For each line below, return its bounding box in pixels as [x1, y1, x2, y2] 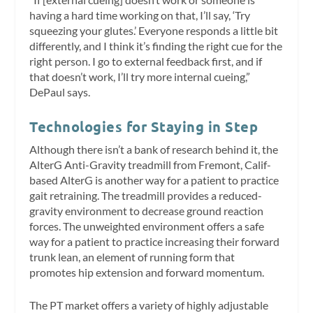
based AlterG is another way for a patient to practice [29, 173, 279, 187]
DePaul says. [29, 85, 91, 99]
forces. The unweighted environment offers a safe [29, 219, 265, 233]
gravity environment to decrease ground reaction [29, 203, 264, 217]
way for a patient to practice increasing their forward [29, 234, 280, 248]
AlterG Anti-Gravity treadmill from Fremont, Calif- [29, 157, 272, 171]
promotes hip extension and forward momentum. [29, 265, 265, 279]
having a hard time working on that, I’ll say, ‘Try [29, 8, 251, 22]
